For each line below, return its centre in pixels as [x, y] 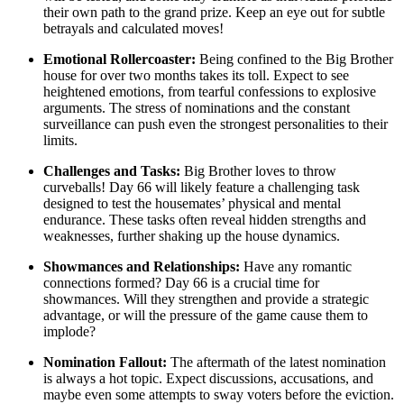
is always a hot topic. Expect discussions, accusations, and [208, 379]
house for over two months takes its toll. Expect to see [196, 76]
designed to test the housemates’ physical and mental [192, 204]
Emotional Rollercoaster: [119, 60]
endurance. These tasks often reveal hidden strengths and [205, 220]
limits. [60, 141]
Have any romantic [296, 267]
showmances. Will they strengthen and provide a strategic [206, 299]
